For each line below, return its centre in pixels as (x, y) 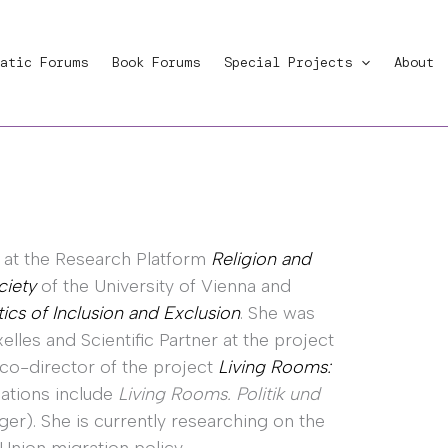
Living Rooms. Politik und (219, 394)
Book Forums (156, 62)
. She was (277, 313)
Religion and (261, 259)
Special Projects (288, 62)
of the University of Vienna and (163, 286)
